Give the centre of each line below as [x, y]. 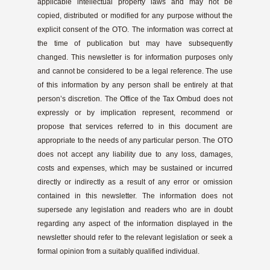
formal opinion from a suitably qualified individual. [118, 251]
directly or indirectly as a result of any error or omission [135, 182]
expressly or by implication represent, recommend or [135, 112]
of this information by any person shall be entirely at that [135, 85]
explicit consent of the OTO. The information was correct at [135, 29]
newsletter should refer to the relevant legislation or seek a [135, 237]
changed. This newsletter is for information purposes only [135, 57]
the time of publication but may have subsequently [135, 43]
